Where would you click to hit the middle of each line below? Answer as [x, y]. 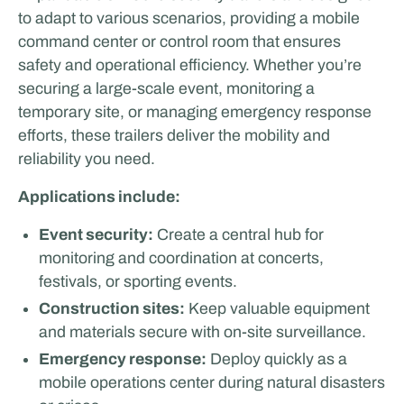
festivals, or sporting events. [138, 281]
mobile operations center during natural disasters [212, 382]
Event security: [96, 234]
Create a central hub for [239, 234]
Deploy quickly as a [277, 358]
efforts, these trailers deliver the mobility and [174, 136]
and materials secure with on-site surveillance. [203, 331]
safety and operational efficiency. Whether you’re [189, 65]
